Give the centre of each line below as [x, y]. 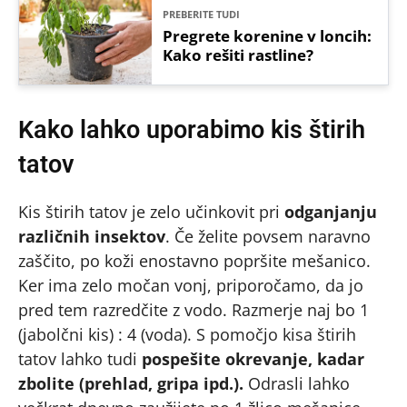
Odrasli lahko [297, 383]
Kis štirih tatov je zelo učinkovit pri [151, 212]
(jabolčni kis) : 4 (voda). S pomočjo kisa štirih [187, 334]
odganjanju [331, 212]
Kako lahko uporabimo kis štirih [192, 130]
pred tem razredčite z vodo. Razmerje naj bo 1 [194, 310]
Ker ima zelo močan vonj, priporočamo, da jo [191, 285]
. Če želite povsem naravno [268, 236]
